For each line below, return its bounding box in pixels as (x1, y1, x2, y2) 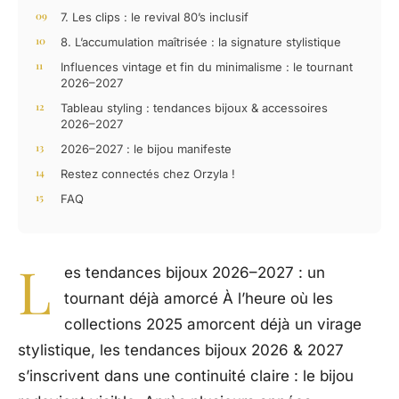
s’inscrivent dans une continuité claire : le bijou (18, 367, 354, 386)
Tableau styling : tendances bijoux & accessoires (61, 101, 328, 116)
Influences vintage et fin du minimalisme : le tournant (61, 60, 353, 75)
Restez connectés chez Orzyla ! (61, 167, 235, 182)
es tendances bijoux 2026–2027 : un (64, 264, 325, 282)
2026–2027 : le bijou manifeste (61, 142, 232, 157)
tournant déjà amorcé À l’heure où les (64, 289, 333, 308)
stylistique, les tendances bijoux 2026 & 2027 (18, 341, 344, 360)
